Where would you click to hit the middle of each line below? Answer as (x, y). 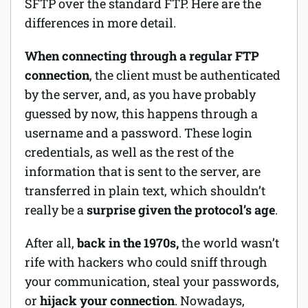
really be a (54, 210)
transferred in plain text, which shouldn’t (145, 190)
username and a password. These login (139, 133)
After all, (51, 243)
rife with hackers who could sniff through (146, 262)
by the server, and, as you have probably (140, 94)
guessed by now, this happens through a (141, 113)
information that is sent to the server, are (143, 171)
